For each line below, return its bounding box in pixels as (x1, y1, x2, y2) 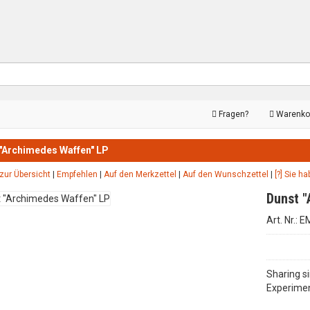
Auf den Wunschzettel (182, 170, 268, 179)
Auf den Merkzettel (103, 170, 176, 179)
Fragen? (217, 109, 248, 119)
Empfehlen (56, 170, 98, 179)
